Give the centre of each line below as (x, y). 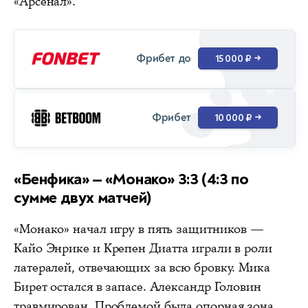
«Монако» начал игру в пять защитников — (139, 229)
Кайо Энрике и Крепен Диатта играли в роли (143, 248)
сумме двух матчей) (83, 197)
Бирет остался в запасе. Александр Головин (137, 286)
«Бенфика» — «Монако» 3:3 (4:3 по (131, 179)
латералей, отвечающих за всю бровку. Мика (142, 267)
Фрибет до (164, 59)
